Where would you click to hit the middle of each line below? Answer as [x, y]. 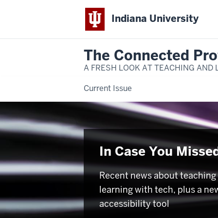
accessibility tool [134, 203]
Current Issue [108, 88]
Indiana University [155, 19]
